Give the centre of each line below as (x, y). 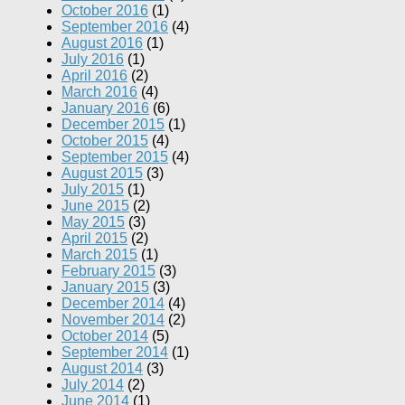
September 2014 (115, 353)
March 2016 (99, 92)
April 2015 (94, 239)
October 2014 (105, 336)
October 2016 (105, 11)
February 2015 (108, 271)
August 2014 (102, 369)
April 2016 (94, 76)
